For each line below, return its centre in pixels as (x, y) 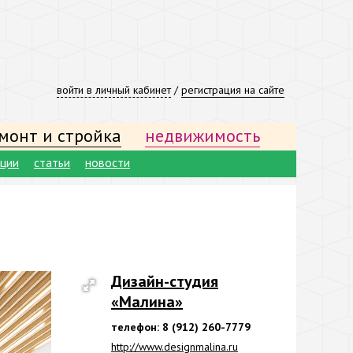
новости (108, 162)
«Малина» (147, 302)
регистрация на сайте (233, 90)
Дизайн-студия (165, 281)
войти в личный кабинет (114, 90)
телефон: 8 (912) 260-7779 (181, 327)
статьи (52, 162)
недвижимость (203, 136)
